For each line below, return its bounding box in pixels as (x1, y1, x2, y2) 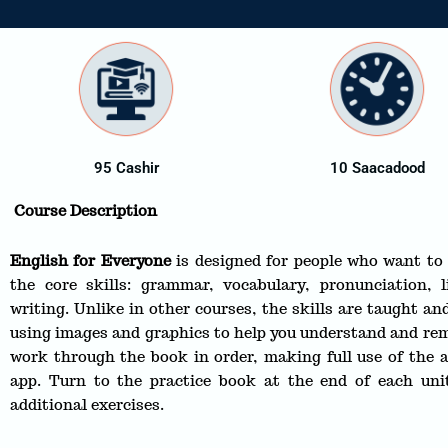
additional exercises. (10, 395, 164, 415)
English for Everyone (10, 251, 171, 271)
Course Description (10, 201, 157, 220)
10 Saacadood (329, 159, 425, 177)
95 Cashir (93, 159, 159, 177)
